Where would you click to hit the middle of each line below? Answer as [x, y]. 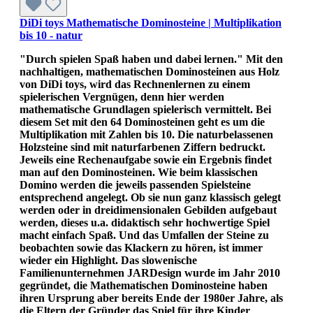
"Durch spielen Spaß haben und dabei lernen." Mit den [151, 59]
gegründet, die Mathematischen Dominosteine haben [144, 285]
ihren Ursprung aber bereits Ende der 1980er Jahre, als [151, 298]
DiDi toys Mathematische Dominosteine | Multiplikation [151, 22]
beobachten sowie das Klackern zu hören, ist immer [141, 247]
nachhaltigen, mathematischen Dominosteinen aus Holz [150, 71]
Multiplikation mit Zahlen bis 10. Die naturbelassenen [146, 134]
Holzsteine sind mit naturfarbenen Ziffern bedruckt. [143, 147]
